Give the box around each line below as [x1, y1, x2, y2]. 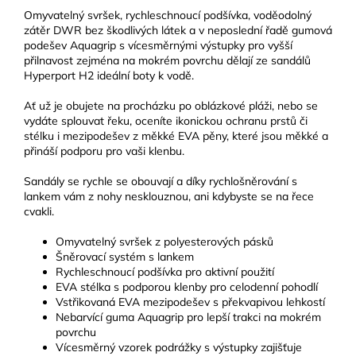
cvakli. [24, 204, 54, 219]
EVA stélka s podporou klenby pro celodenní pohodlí [56, 280, 318, 295]
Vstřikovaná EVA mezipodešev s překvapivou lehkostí [56, 295, 325, 310]
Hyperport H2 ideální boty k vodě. [24, 68, 194, 83]
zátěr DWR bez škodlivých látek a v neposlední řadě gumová [24, 23, 332, 38]
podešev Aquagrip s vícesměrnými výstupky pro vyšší [24, 38, 292, 53]
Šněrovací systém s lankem [56, 250, 194, 265]
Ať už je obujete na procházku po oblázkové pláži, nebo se [24, 99, 318, 114]
